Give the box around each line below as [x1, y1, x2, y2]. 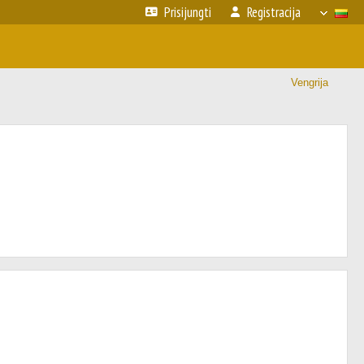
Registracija [247, 3, 301, 21]
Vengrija [291, 76, 328, 89]
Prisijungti [164, 3, 211, 21]
